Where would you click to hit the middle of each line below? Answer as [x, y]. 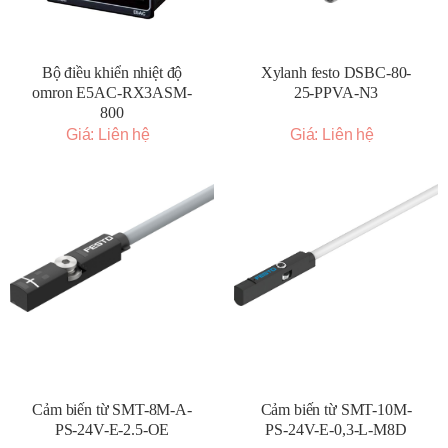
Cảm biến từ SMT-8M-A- [112, 409]
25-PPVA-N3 [336, 92]
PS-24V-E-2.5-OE [112, 429]
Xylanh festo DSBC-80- [336, 72]
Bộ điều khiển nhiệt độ [112, 72]
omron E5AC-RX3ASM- [112, 92]
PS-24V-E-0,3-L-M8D [336, 429]
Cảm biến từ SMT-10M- [336, 409]
